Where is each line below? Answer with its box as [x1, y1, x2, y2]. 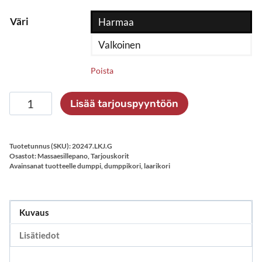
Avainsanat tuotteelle [9, 161, 77, 170]
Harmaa [98, 16, 134, 28]
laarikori [144, 161, 170, 170]
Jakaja [9, 92, 37, 105]
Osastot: [9, 151, 37, 160]
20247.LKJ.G [72, 142, 112, 150]
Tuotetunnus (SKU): [9, 142, 72, 150]
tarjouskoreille [9, 122, 70, 134]
